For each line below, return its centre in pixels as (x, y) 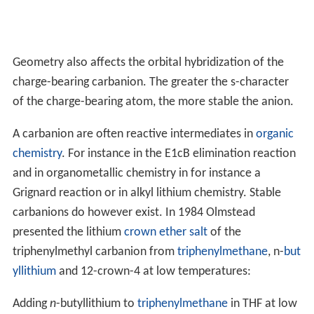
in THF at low (262, 303)
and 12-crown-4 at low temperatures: (153, 271)
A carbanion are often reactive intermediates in (134, 134)
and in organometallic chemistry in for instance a (136, 173)
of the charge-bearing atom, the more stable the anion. (153, 102)
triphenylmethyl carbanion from (95, 252)
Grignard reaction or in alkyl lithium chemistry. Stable (146, 193)
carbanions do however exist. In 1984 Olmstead (134, 212)
